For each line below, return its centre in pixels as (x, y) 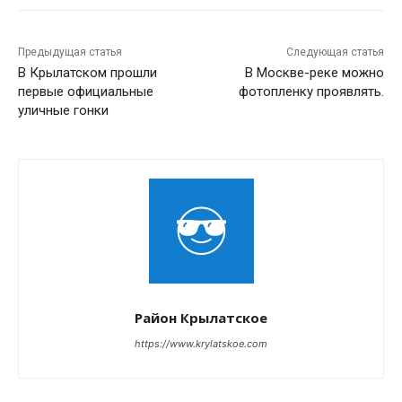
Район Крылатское (201, 318)
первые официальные (86, 92)
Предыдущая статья (70, 52)
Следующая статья (335, 52)
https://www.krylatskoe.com (201, 344)
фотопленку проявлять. (311, 92)
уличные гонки (63, 111)
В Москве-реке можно (314, 73)
